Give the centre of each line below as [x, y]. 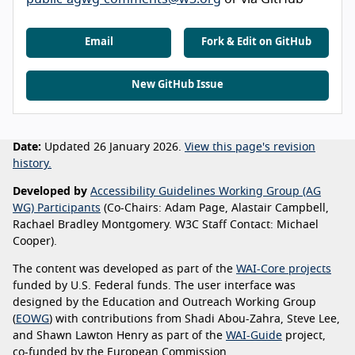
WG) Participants [57, 209]
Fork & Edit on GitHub [256, 43]
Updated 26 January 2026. [113, 148]
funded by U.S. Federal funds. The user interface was [154, 286]
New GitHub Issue [177, 86]
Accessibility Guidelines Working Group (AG [206, 192]
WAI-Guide [254, 336]
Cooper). [35, 242]
